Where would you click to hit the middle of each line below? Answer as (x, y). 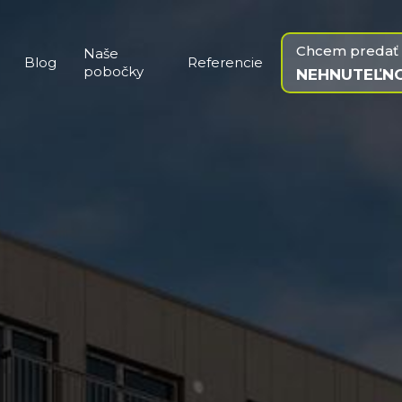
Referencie (225, 62)
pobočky (114, 71)
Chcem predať (347, 51)
